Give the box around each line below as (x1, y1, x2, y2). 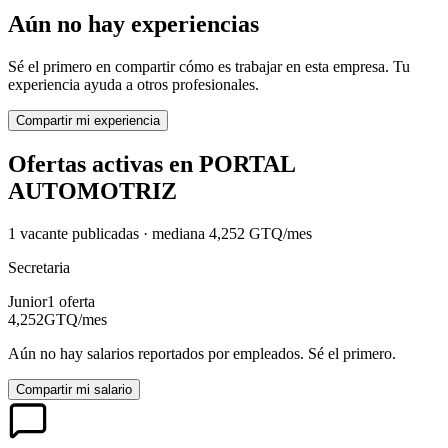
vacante (16, 224, 68, 242)
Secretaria (8, 258, 70, 276)
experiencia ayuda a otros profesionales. (8, 76, 259, 94)
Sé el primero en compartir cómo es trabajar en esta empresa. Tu (8, 58, 410, 76)
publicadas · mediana (68, 224, 205, 242)
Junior (8, 292, 47, 310)
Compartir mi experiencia (16, 113, 160, 129)
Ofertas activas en (8, 151, 199, 178)
